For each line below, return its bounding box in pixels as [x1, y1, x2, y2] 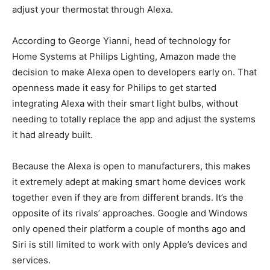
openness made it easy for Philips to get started [12, 82, 216, 93]
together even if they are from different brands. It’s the [12, 192, 243, 203]
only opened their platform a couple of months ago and [12, 223, 245, 234]
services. [12, 254, 51, 266]
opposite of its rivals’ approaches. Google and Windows [12, 207, 248, 219]
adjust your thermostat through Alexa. [12, 4, 173, 15]
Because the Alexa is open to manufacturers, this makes [12, 160, 251, 172]
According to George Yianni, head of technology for [12, 35, 231, 46]
